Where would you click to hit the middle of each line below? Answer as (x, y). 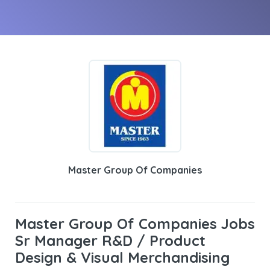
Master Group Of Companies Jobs (135, 224)
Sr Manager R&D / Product (110, 240)
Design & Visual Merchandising (122, 257)
